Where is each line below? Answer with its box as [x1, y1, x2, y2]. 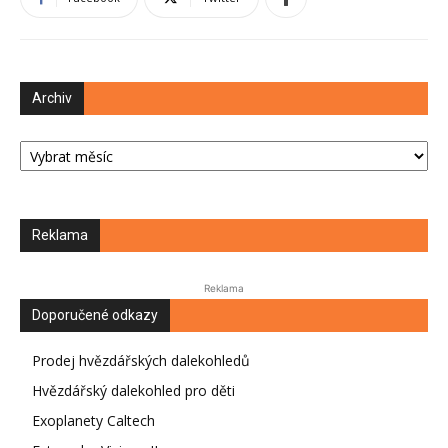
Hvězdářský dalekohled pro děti [32, 381, 235, 400]
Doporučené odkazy [32, 307, 158, 323]
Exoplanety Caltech [32, 411, 155, 430]
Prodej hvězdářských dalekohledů [32, 351, 250, 370]
